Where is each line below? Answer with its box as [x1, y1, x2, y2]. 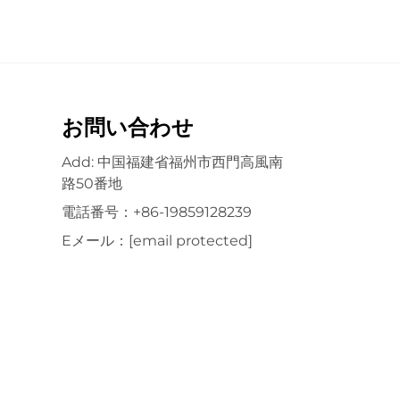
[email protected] [128, 231, 253, 249]
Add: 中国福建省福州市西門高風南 [61, 153, 283, 171]
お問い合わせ [61, 113, 194, 140]
